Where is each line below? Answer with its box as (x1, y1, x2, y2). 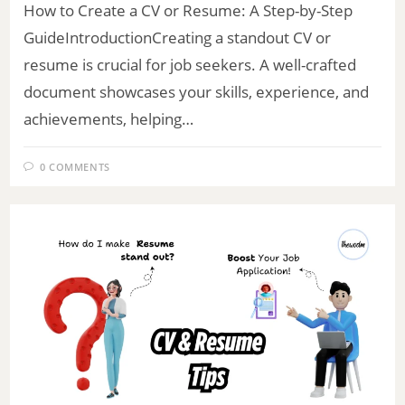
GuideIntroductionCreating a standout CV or (24, 26, 332, 48)
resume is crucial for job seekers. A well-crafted (24, 53, 357, 75)
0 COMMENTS (39, 159, 110, 174)
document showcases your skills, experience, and (24, 80, 370, 102)
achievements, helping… (24, 108, 194, 129)
